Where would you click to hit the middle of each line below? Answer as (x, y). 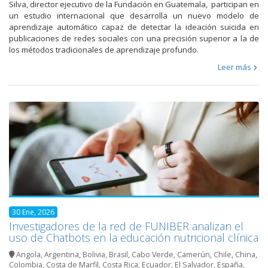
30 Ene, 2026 (33, 212)
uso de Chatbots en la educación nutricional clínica (134, 237)
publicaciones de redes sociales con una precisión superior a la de (134, 39)
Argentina (62, 254)
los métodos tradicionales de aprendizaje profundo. (105, 50)
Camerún (194, 254)
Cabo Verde (153, 254)
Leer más (234, 67)
